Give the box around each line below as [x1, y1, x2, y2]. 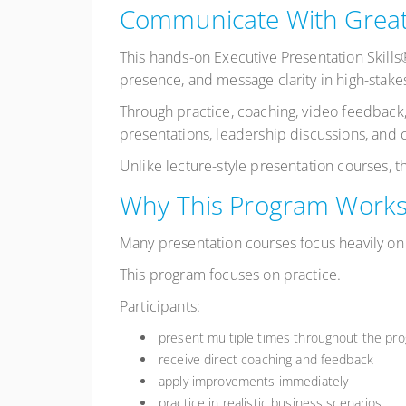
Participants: [120, 296, 201, 317]
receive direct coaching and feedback [159, 351, 374, 369]
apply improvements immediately [159, 372, 349, 391]
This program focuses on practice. [120, 265, 342, 285]
